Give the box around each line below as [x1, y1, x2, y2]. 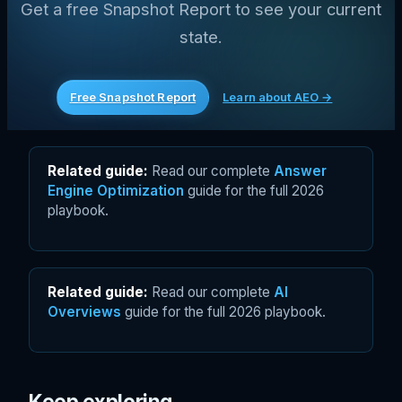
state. [179, 26, 223, 47]
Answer [274, 162, 327, 179]
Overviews [48, 302, 121, 320]
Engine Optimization [48, 181, 184, 199]
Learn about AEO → [223, 89, 333, 104]
